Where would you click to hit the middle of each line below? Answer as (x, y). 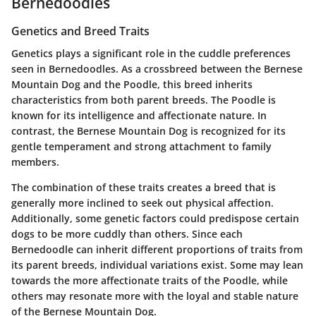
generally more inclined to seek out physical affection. (142, 202)
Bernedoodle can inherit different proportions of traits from (157, 249)
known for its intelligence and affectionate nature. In (139, 115)
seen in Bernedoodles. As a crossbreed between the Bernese (157, 68)
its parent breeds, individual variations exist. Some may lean (157, 265)
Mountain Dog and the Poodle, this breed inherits (132, 84)
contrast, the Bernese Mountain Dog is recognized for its (148, 130)
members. (35, 162)
